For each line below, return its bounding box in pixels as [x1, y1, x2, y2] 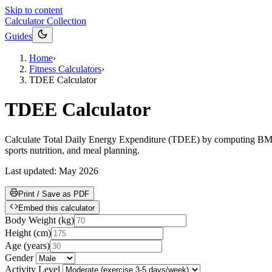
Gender [5, 252, 33, 263]
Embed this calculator [18, 203, 95, 212]
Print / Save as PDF [18, 189, 89, 199]
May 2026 [59, 165, 98, 176]
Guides [5, 31, 32, 41]
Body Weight [5, 214, 56, 225]
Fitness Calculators [29, 64, 101, 74]
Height [5, 227, 31, 238]
